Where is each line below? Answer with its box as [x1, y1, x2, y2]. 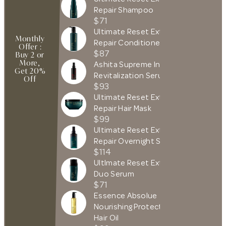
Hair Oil [94, 212, 119, 223]
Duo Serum [94, 168, 134, 179]
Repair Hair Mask [94, 103, 151, 114]
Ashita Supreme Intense [94, 59, 182, 70]
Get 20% [14, 66, 46, 75]
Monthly [15, 34, 45, 43]
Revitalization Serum [94, 70, 169, 81]
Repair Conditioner [94, 37, 163, 48]
